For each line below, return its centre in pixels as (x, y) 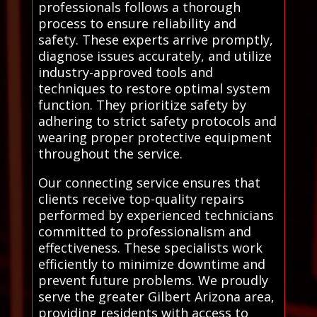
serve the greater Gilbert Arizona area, (156, 296)
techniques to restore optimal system (154, 88)
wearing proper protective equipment (155, 137)
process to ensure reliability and (137, 23)
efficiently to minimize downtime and (151, 264)
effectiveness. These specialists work (150, 247)
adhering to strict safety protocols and (157, 121)
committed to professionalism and (144, 231)
